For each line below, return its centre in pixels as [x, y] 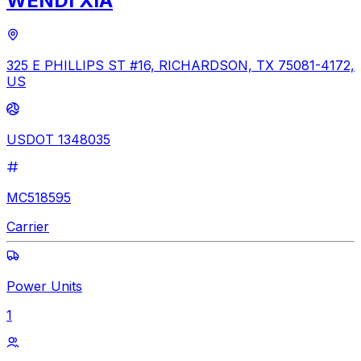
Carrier [28, 226]
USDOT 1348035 [58, 139]
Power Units [44, 286]
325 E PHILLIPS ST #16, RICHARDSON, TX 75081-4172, [180, 65]
